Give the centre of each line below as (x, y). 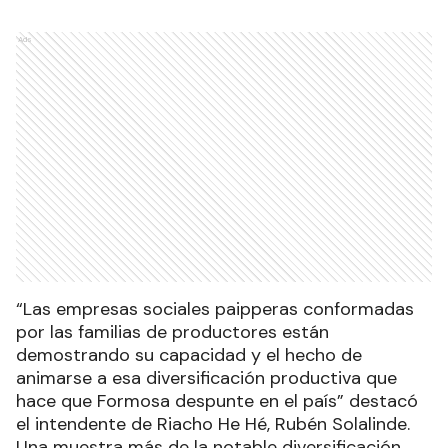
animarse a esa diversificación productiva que (206, 378)
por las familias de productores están (172, 332)
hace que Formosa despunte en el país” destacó (217, 401)
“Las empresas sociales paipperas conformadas (215, 309)
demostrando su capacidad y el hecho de (189, 355)
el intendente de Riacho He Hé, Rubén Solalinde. (215, 424)
